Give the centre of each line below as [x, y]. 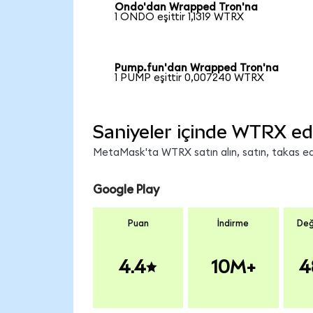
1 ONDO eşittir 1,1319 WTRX [180, 17]
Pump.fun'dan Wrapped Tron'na [197, 68]
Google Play [126, 189]
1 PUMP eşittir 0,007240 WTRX [190, 78]
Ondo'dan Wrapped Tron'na [187, 7]
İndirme [233, 224]
